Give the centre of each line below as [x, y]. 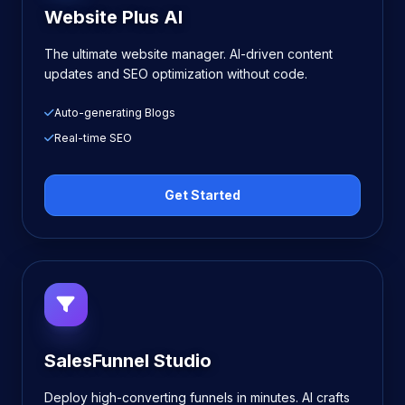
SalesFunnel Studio [128, 361]
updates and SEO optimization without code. [176, 74]
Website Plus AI [113, 17]
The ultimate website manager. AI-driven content [188, 54]
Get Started [202, 195]
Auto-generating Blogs [115, 113]
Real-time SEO [93, 138]
